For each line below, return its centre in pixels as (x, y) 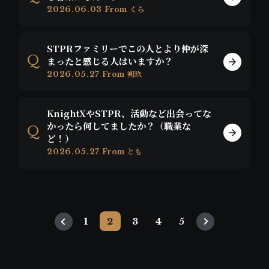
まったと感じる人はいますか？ (110, 61)
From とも (122, 152)
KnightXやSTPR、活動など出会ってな (129, 113)
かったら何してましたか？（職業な (119, 126)
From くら (125, 10)
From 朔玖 (122, 74)
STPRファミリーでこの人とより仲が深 (128, 49)
